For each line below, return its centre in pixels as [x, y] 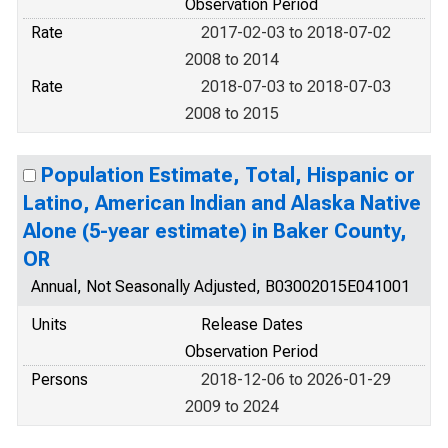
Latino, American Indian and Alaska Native [222, 203]
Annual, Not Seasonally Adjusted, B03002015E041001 [220, 286]
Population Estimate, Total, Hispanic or [228, 175]
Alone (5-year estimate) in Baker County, [215, 231]
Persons [59, 379]
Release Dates [252, 324]
